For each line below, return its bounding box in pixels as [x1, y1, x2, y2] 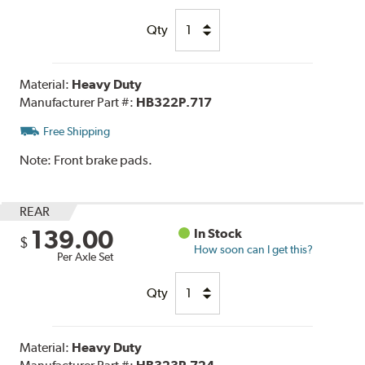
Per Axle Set [57, 249, 114, 263]
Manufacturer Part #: [20, 94, 137, 110]
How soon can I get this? [194, 242, 314, 256]
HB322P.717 [136, 94, 213, 110]
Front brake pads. [54, 152, 153, 168]
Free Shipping [43, 124, 111, 138]
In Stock [194, 225, 243, 241]
